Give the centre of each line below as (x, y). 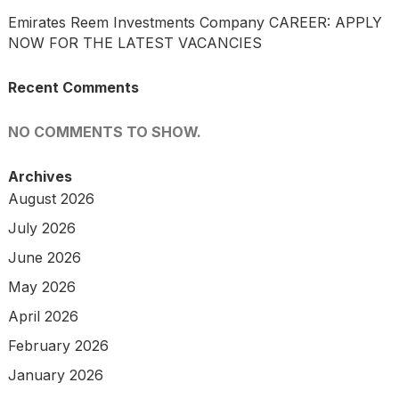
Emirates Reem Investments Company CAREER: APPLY (195, 23)
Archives (40, 177)
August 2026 (51, 199)
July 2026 (41, 228)
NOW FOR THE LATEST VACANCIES (134, 43)
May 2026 (41, 287)
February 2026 (58, 346)
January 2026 (55, 375)
